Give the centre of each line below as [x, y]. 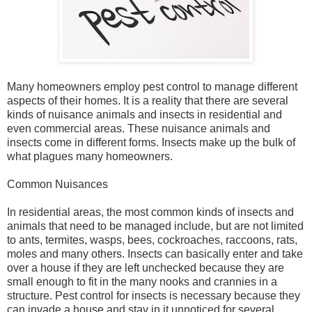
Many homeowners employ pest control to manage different [152, 86]
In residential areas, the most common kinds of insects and [150, 212]
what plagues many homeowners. [90, 156]
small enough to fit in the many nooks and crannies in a [142, 281]
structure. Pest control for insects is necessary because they [154, 295]
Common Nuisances [57, 184]
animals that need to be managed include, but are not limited [155, 226]
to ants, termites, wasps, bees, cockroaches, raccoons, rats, [152, 240]
